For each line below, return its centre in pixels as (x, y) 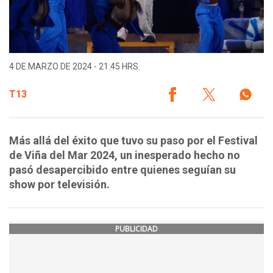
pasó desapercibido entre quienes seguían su (122, 170)
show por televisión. (59, 185)
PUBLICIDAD (136, 229)
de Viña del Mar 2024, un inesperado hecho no (125, 155)
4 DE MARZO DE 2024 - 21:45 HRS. (75, 67)
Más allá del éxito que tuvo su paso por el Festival (133, 141)
